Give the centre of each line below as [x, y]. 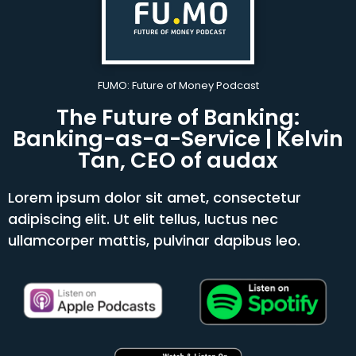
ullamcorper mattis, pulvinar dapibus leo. [154, 240]
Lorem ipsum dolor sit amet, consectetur [155, 197]
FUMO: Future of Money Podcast [178, 85]
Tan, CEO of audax [178, 160]
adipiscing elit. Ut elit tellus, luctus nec [143, 219]
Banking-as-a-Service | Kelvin [178, 138]
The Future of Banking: [178, 117]
